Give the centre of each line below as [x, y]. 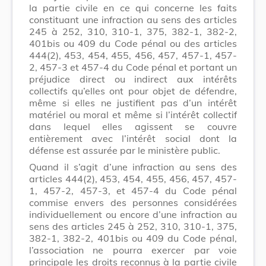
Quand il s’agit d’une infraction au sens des [133, 167]
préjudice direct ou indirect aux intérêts [133, 79]
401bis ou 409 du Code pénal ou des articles [133, 43]
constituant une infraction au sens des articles [133, 19]
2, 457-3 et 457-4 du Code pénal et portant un [133, 67]
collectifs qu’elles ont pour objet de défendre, [133, 91]
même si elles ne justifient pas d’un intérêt [133, 102]
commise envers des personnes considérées [133, 202]
